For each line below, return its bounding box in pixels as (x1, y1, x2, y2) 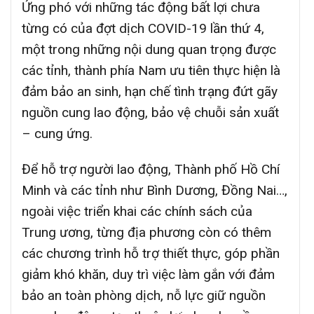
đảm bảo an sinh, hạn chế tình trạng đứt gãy (22, 83, 278, 100)
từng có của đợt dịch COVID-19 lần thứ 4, (22, 20, 264, 36)
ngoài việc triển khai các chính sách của (22, 203, 252, 219)
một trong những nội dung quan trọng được (22, 41, 276, 57)
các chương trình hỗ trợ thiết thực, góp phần (22, 245, 280, 261)
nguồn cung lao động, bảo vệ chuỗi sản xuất (22, 104, 279, 121)
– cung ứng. (22, 125, 93, 142)
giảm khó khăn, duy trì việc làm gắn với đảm (22, 266, 275, 282)
